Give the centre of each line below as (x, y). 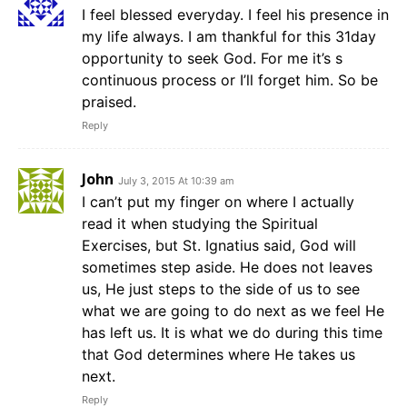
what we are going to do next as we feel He (233, 311)
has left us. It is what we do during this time (232, 333)
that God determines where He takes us (218, 355)
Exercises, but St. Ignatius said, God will (219, 246)
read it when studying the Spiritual (200, 224)
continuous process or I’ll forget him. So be (230, 80)
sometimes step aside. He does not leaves (227, 268)
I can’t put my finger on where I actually (218, 202)
